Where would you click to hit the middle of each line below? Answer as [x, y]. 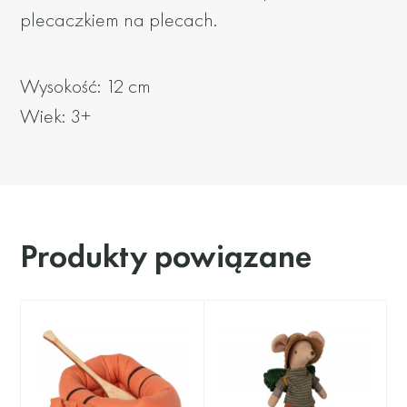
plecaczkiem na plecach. [119, 20]
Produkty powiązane [166, 257]
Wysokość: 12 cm [86, 86]
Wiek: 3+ [56, 116]
